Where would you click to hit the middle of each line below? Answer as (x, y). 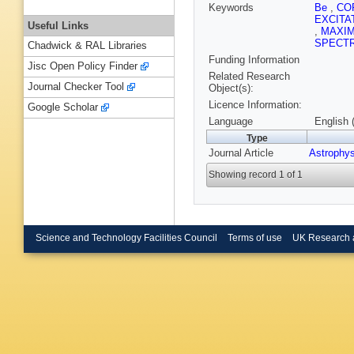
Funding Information (254, 60)
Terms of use (254, 237)
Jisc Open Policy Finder (83, 66)
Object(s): (231, 88)
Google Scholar (63, 107)
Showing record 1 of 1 (256, 175)
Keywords (231, 8)
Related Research (249, 77)
